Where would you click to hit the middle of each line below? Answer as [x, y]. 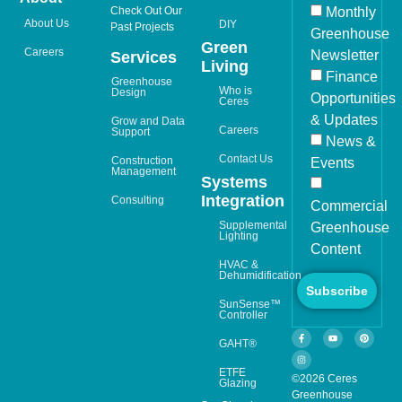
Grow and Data [149, 121]
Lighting [239, 236]
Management [144, 171]
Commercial [349, 206]
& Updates [344, 120]
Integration [243, 201]
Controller [244, 315]
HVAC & [239, 264]
